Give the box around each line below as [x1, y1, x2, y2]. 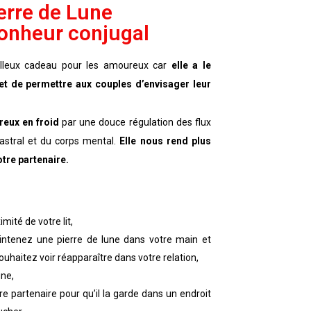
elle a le [171, 60, 211, 72]
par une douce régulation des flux [59, 117, 211, 128]
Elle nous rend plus [119, 135, 211, 147]
